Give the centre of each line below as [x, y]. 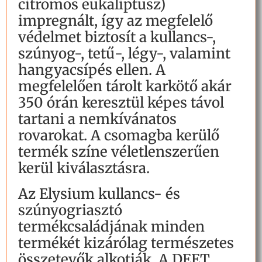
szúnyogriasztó [70, 211]
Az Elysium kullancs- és [99, 194]
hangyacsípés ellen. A [92, 70]
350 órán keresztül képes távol [121, 103]
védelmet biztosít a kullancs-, [117, 37]
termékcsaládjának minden [111, 227]
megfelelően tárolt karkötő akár [125, 87]
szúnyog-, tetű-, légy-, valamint [124, 54]
